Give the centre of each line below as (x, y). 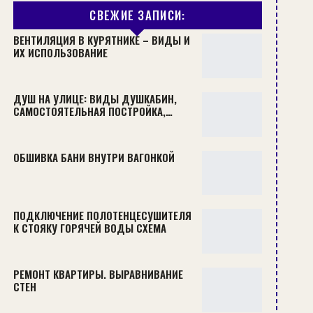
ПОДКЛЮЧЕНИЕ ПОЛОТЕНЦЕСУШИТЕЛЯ (102, 216)
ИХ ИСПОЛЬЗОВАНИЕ (60, 53)
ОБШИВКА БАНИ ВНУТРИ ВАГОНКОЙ (94, 157)
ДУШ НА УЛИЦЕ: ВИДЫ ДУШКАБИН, (95, 99)
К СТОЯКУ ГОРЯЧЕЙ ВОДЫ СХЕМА (89, 228)
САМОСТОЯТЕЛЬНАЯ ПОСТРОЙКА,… (93, 111)
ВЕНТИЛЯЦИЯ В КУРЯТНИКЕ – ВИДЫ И (101, 40)
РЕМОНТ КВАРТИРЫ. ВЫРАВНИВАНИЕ (98, 274)
